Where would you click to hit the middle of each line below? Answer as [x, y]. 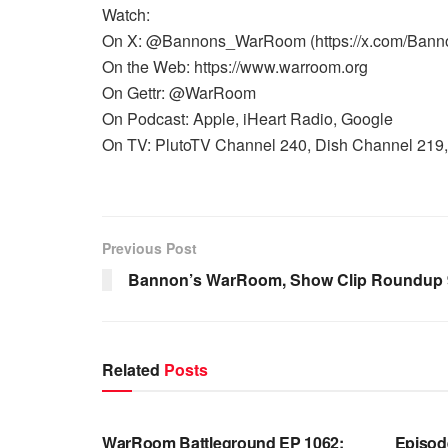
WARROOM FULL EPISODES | [206, 392]
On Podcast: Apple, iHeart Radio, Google [247, 118]
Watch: [126, 14]
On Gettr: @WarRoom [179, 92]
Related [131, 369]
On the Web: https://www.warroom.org [235, 66]
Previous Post [149, 248]
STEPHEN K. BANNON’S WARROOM [224, 403]
